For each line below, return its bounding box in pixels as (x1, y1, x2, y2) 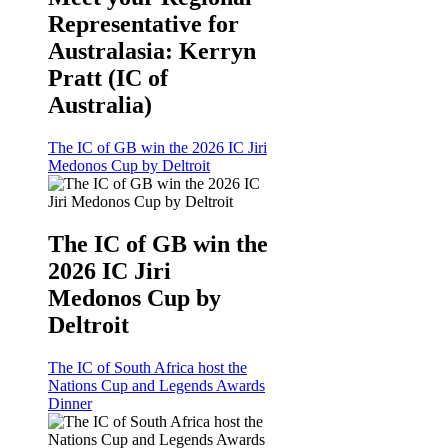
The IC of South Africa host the (48, 359, 247, 377)
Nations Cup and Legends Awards (48, 377, 265, 395)
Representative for (48, 11, 239, 38)
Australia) (48, 92, 152, 119)
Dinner (48, 395, 92, 413)
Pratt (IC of (48, 65, 168, 92)
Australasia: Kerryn (48, 38, 256, 65)
